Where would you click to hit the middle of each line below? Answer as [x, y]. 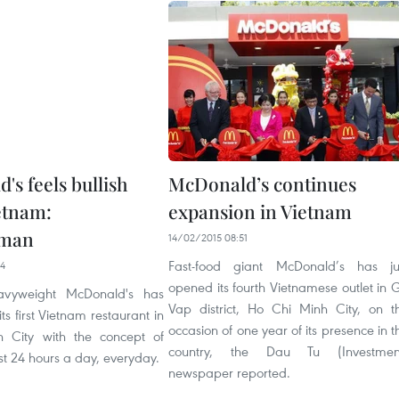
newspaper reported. [229, 372]
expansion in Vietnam [260, 211]
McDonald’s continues [262, 183]
